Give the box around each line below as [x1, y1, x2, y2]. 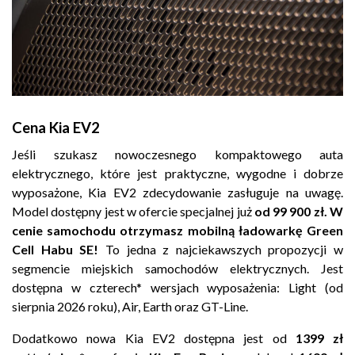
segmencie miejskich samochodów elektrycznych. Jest [12, 261, 343, 277]
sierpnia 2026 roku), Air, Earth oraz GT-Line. [12, 299, 248, 315]
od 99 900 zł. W [254, 204, 344, 219]
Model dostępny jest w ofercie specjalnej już [12, 204, 254, 219]
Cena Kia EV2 [12, 119, 100, 137]
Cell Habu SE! [12, 242, 99, 258]
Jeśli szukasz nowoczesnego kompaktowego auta [12, 147, 343, 162]
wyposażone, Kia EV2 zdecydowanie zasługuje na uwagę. [12, 185, 343, 200]
